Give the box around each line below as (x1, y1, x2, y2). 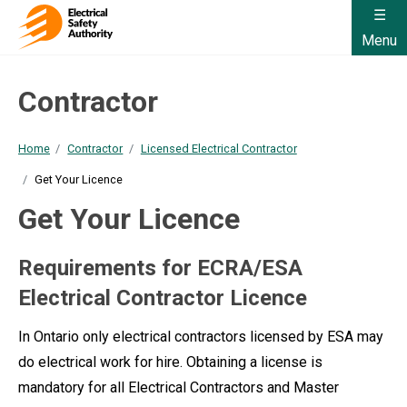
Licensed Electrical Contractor (140, 142, 297, 155)
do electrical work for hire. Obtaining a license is (18, 352, 323, 371)
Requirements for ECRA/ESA (18, 254, 303, 281)
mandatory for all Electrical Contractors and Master (18, 378, 339, 396)
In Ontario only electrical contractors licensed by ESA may (18, 327, 383, 345)
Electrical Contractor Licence (18, 284, 307, 311)
